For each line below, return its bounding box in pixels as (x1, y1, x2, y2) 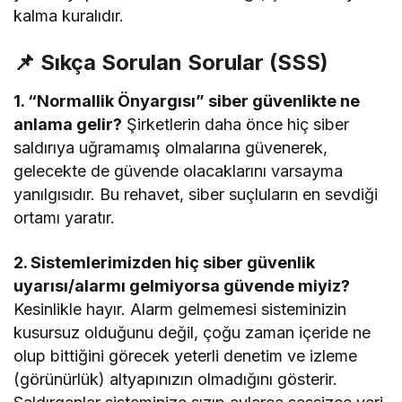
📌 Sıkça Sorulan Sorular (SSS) (13, 48, 328, 75)
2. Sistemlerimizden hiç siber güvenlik (13, 252, 316, 272)
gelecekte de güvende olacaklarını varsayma (13, 161, 344, 180)
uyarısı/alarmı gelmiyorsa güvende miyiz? (13, 275, 351, 295)
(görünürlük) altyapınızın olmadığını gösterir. (13, 369, 338, 389)
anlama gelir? (13, 114, 123, 134)
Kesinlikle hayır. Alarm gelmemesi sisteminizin (13, 299, 347, 319)
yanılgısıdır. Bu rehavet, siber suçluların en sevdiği (13, 184, 379, 204)
